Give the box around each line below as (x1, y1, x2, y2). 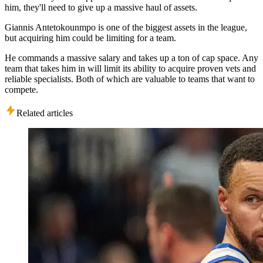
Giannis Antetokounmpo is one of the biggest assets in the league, (5, 22, 247, 32)
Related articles (16, 107, 73, 118)
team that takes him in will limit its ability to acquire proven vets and (5, 63, 256, 73)
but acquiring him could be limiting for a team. (5, 32, 176, 43)
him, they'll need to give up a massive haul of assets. (5, 2, 197, 12)
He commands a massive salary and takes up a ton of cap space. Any (5, 52, 258, 63)
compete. (5, 84, 38, 95)
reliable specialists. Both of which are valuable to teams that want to (5, 73, 255, 84)
